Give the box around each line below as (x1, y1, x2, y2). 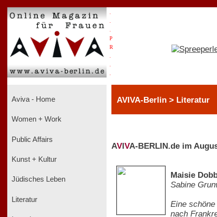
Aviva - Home (10, 95, 55, 103)
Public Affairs (10, 135, 53, 143)
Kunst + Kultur (10, 155, 57, 163)
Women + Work (10, 115, 62, 124)
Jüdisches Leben (10, 175, 65, 184)
